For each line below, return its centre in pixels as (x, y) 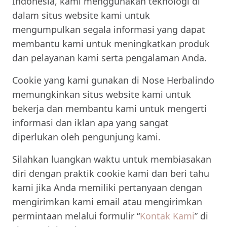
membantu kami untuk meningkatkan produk (111, 44)
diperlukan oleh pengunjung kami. (86, 137)
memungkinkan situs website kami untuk (102, 94)
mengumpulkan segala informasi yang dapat (109, 29)
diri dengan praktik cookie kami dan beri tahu (111, 173)
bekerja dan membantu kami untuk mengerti (109, 108)
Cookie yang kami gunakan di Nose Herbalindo (113, 80)
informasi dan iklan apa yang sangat (90, 123)
